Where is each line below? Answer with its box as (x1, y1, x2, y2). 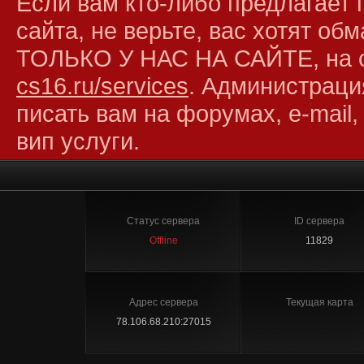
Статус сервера (127, 215, 200, 227)
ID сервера (294, 215, 344, 227)
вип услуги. (16, 128, 140, 154)
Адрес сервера (128, 297, 198, 308)
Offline (149, 235, 178, 246)
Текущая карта (285, 297, 353, 308)
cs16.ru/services (16, 72, 188, 99)
